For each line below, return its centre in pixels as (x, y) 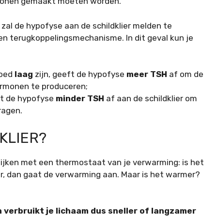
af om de (185, 74)
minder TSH (80, 98)
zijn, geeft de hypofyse (80, 74)
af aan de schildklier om (151, 98)
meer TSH (147, 74)
